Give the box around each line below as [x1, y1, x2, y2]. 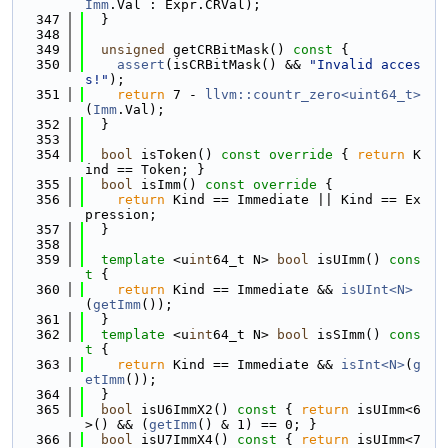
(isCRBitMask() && [165, 57, 309, 72]
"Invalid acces [309, 57, 421, 72]
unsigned [101, 42, 165, 57]
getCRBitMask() [165, 42, 285, 57]
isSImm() [309, 327, 381, 342]
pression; [85, 207, 157, 222]
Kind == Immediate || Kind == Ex [165, 192, 421, 207]
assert [117, 57, 165, 72]
